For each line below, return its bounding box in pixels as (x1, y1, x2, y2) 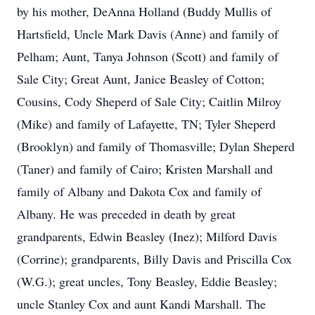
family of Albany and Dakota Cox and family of (17, 183, 262, 200)
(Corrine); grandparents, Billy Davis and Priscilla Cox (17, 250, 292, 267)
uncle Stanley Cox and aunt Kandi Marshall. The (17, 295, 266, 312)
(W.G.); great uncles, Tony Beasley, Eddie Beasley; (17, 273, 277, 290)
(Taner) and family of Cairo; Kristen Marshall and (17, 160, 273, 177)
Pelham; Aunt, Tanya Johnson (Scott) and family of (17, 48, 278, 65)
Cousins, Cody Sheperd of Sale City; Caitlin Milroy (17, 93, 281, 110)
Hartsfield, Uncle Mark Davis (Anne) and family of (17, 25, 278, 42)
